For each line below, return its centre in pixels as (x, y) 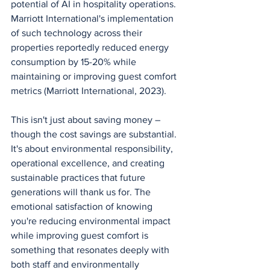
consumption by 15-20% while (75, 61)
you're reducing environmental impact (92, 221)
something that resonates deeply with (91, 250)
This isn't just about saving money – (87, 119)
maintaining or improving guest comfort (95, 76)
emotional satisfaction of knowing (83, 206)
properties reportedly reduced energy (91, 47)
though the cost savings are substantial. (95, 134)
